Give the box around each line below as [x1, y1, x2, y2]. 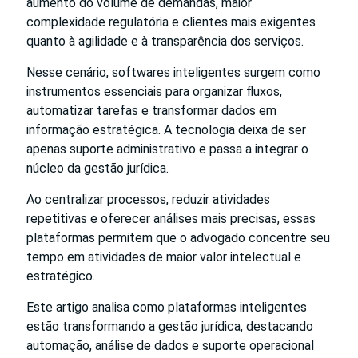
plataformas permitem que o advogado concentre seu [26, 229, 330, 245]
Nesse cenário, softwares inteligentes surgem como [26, 64, 320, 80]
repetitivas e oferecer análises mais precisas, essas [26, 210, 316, 226]
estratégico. [26, 268, 95, 284]
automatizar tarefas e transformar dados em [26, 102, 276, 118]
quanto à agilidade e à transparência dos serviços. [26, 33, 304, 49]
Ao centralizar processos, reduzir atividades [26, 191, 270, 207]
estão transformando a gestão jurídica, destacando [26, 318, 313, 334]
